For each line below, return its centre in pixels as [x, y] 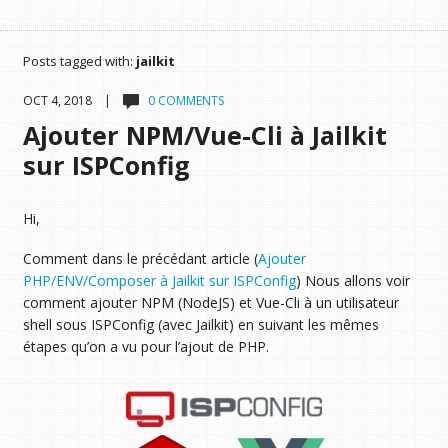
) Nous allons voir [352, 281]
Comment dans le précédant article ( [140, 259]
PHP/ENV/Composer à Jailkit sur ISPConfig [159, 281]
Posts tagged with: [79, 61]
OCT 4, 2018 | [72, 100]
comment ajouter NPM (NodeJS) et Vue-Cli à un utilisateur [210, 303]
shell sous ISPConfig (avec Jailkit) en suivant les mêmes [200, 325]
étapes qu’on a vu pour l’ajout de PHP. [145, 347]
